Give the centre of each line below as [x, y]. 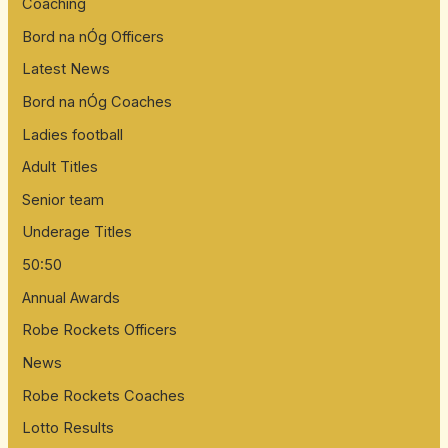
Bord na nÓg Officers [93, 36]
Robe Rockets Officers [100, 330]
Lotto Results [68, 428]
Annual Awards [71, 297]
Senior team [63, 199]
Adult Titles [60, 167]
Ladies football [73, 134]
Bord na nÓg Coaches [97, 101]
